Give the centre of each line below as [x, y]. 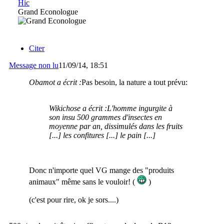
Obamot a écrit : [55, 82]
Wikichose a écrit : [78, 108]
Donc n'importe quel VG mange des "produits [101, 170]
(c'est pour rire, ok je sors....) [74, 199]
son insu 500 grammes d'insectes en [105, 117]
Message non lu [34, 65]
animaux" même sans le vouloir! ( [83, 181]
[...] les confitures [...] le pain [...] [102, 135]
